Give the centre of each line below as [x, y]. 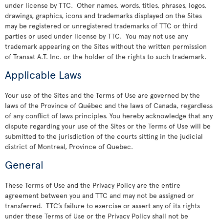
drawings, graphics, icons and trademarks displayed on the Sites [103, 15]
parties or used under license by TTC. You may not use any [96, 36]
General [24, 164]
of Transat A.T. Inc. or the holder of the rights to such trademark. [106, 56]
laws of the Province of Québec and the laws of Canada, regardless [109, 105]
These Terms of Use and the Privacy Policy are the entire [93, 185]
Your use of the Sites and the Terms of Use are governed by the [102, 95]
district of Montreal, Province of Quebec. [70, 146]
